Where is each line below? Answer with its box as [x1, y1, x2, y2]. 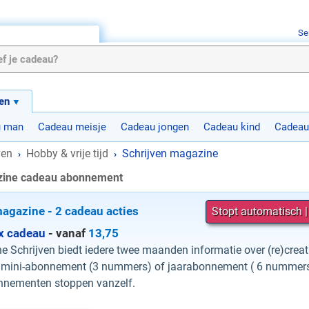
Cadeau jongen [121, 121, 189, 133]
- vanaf [48, 226, 86, 240]
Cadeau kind [203, 121, 260, 133]
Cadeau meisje [38, 121, 106, 133]
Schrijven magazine [122, 147, 218, 160]
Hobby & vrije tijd [26, 147, 108, 160]
